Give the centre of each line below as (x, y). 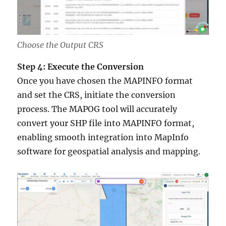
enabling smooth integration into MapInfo (103, 137)
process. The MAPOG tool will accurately (97, 109)
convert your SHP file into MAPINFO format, (106, 123)
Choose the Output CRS (61, 45)
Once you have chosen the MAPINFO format (105, 81)
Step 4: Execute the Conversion (81, 67)
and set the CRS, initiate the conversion (97, 95)
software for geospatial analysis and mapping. (109, 152)
